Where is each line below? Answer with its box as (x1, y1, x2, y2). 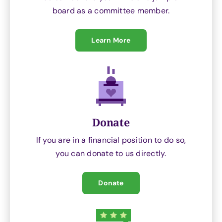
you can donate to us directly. (55, 148, 166, 159)
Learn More (91, 35, 131, 45)
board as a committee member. (52, 5, 170, 16)
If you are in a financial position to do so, (36, 134, 186, 145)
